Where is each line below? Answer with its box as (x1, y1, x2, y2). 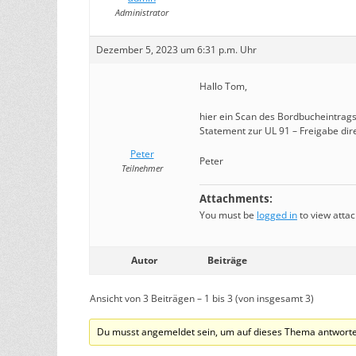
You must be (199, 208, 257, 222)
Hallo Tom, (199, 79, 247, 93)
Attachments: (199, 192, 273, 205)
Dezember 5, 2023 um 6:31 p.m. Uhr (96, 43, 257, 56)
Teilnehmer (121, 162, 163, 174)
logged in (257, 208, 297, 222)
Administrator (115, 6, 168, 18)
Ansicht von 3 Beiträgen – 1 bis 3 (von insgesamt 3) (90, 292, 314, 305)
